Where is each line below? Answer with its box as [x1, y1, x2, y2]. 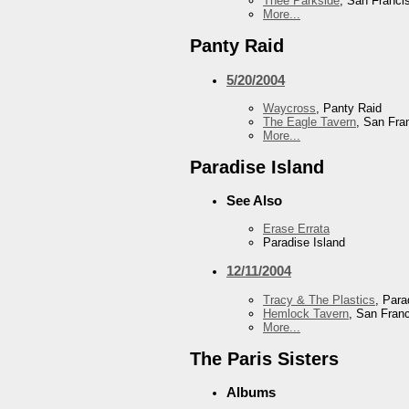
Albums [226, 384, 276, 401]
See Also [226, 193, 282, 209]
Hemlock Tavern [263, 306, 349, 320]
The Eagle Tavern [263, 114, 356, 129]
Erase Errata [263, 222, 330, 236]
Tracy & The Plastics [263, 292, 375, 307]
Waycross [263, 100, 316, 115]
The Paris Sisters [190, 348, 339, 369]
